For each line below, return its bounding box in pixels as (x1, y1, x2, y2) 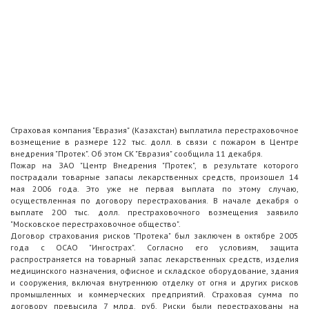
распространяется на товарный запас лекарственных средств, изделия (10, 254, 299, 265)
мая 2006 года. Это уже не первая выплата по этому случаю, (10, 183, 299, 195)
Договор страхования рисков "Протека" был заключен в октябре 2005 (10, 230, 299, 241)
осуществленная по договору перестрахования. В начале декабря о (10, 195, 299, 206)
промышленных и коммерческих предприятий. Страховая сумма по (10, 289, 299, 300)
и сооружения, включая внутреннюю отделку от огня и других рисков (10, 277, 299, 288)
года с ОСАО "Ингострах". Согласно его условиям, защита (10, 242, 299, 253)
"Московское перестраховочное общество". (10, 219, 181, 230)
